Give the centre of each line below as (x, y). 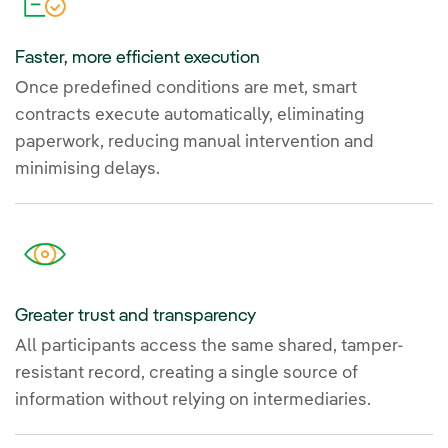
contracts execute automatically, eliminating (189, 115)
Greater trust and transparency (135, 315)
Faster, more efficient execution (137, 57)
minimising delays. (87, 169)
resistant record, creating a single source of (186, 373)
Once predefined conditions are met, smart (186, 88)
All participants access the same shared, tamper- (209, 346)
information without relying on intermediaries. (193, 400)
